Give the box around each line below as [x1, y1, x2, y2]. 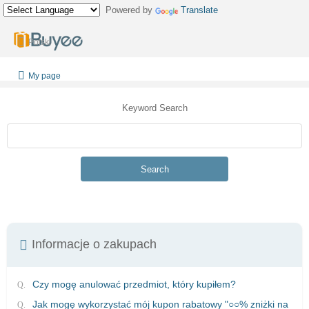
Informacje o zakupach [32, 237, 157, 251]
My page [28, 71, 61, 81]
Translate [181, 5, 218, 15]
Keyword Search [121, 103, 188, 113]
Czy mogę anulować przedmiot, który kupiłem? [32, 279, 236, 290]
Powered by [100, 5, 155, 15]
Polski [28, 37, 51, 47]
